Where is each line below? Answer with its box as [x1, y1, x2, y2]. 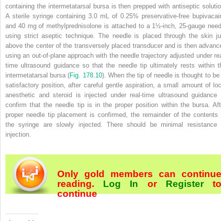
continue [57, 188, 97, 199]
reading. [57, 178, 104, 189]
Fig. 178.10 [70, 71, 102, 79]
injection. [5, 130, 31, 138]
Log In [103, 178, 139, 189]
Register [156, 178, 213, 189]
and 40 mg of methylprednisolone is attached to [5, 22, 147, 30]
